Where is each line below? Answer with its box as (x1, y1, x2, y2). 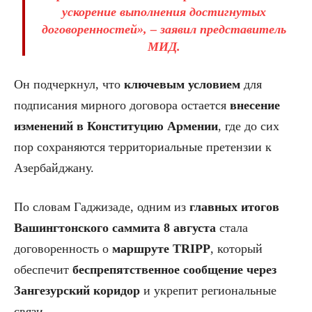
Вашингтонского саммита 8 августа (14, 220, 216, 235)
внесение (230, 97, 280, 112)
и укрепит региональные (140, 283, 276, 297)
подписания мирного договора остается (14, 97, 230, 112)
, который (210, 241, 263, 256)
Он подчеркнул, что (14, 77, 124, 91)
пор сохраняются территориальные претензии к (14, 139, 272, 154)
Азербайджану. (14, 160, 94, 175)
